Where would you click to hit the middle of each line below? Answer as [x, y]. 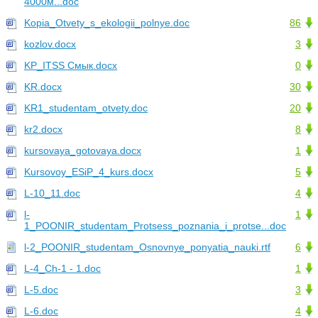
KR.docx [43, 87]
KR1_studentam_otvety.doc [86, 108]
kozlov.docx [50, 44]
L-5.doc [41, 290]
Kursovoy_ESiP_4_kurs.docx [89, 172]
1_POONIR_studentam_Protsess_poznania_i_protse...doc [155, 226]
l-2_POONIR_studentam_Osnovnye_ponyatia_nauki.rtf [147, 247]
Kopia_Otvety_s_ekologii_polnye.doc [107, 23]
